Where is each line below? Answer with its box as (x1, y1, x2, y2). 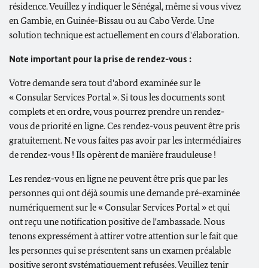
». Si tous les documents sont (111, 92, 225, 103)
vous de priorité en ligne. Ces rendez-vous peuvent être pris (9, 120, 240, 132)
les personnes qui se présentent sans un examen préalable (9, 245, 231, 256)
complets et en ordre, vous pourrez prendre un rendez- (9, 106, 224, 117)
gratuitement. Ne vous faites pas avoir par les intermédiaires (9, 135, 241, 146)
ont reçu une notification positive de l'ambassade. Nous (9, 216, 225, 227)
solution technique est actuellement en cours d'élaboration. (9, 29, 239, 41)
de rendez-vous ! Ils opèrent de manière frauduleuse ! (9, 149, 216, 160)
